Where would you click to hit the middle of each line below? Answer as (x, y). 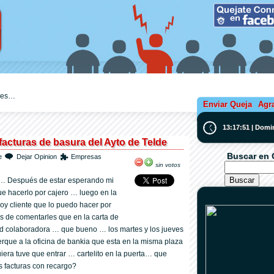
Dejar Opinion (37, 157)
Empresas (86, 157)
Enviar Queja (228, 104)
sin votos (167, 165)
